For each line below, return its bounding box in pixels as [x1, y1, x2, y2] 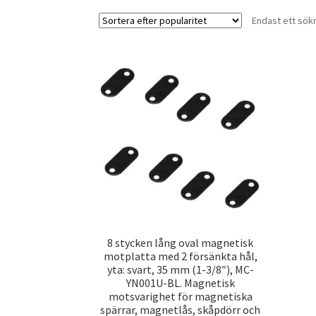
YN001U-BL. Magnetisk [126, 276, 235, 291]
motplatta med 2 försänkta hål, [103, 249, 257, 264]
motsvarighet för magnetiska [108, 289, 253, 304]
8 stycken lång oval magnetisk [107, 236, 254, 250]
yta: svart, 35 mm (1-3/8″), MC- [107, 262, 254, 277]
